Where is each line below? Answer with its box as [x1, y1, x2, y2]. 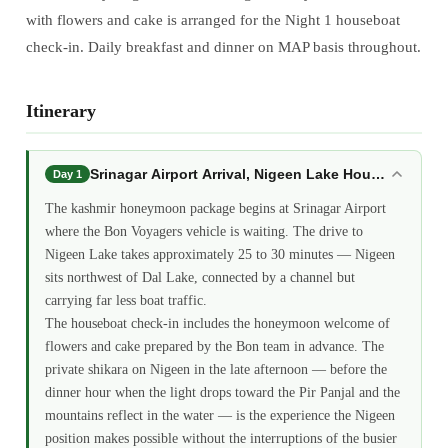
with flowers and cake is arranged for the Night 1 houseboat [25, 11, 400, 28]
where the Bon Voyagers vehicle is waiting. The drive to [44, 223, 363, 239]
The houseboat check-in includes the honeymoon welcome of [44, 315, 390, 331]
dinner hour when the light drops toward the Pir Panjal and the [44, 384, 400, 400]
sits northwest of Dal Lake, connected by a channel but [44, 269, 355, 285]
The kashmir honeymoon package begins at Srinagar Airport [44, 200, 386, 216]
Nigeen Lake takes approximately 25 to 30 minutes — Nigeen [44, 246, 395, 262]
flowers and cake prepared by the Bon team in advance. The [44, 338, 384, 354]
